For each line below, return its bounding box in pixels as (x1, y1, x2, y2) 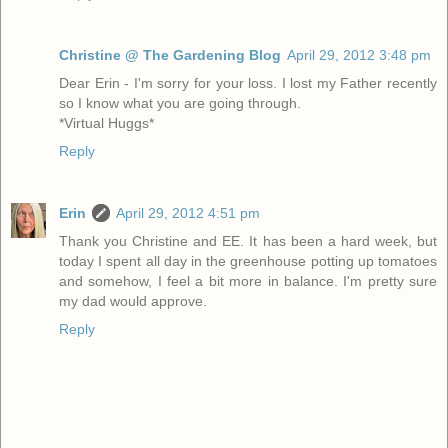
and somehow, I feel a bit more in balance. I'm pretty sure (59, 272, 437, 289)
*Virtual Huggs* (59, 114, 154, 131)
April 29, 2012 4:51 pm (116, 204, 260, 221)
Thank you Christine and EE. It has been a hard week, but (59, 232, 437, 249)
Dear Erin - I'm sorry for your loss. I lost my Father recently (59, 74, 437, 91)
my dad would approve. (59, 292, 207, 309)
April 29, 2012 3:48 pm (287, 46, 431, 63)
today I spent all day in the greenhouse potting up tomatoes (59, 252, 437, 269)
